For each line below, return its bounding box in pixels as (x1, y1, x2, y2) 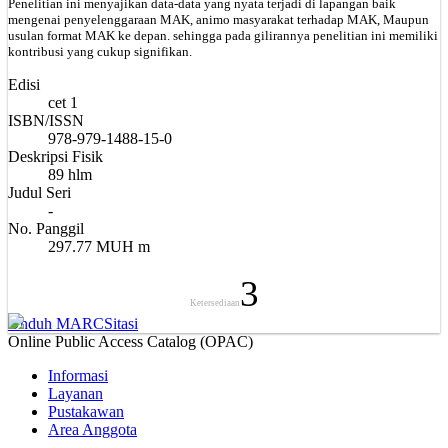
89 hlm (48, 165, 92, 183)
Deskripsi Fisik (8, 147, 103, 165)
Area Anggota (48, 420, 137, 438)
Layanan (48, 384, 103, 402)
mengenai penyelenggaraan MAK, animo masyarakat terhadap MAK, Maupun (8, 11, 429, 27)
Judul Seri (8, 183, 71, 201)
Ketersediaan (189, 297, 240, 308)
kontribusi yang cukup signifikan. (8, 43, 192, 59)
